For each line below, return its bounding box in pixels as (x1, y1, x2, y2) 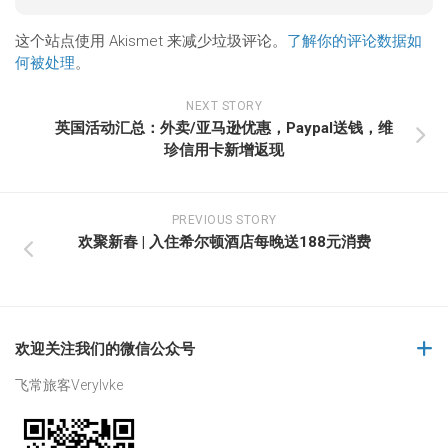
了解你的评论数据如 (287, 32, 422, 50)
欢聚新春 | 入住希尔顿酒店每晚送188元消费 (77, 233, 371, 251)
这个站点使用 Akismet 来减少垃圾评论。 (15, 32, 287, 50)
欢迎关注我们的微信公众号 (15, 340, 195, 358)
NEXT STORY (186, 99, 262, 113)
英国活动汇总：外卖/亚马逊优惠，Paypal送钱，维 (55, 119, 393, 137)
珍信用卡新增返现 (164, 141, 284, 159)
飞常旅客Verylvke (15, 377, 123, 393)
